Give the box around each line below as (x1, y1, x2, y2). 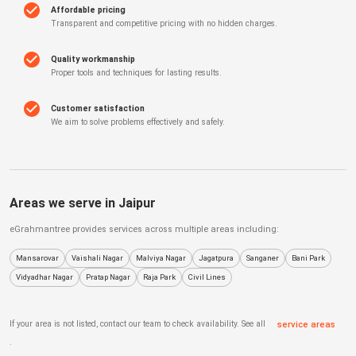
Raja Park (143, 272, 176, 281)
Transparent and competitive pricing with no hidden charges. (51, 17, 277, 29)
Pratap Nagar (86, 272, 130, 281)
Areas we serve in (10, 195, 118, 211)
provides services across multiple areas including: (70, 223, 279, 234)
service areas (277, 319, 335, 330)
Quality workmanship (51, 53, 135, 64)
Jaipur (118, 195, 156, 211)
